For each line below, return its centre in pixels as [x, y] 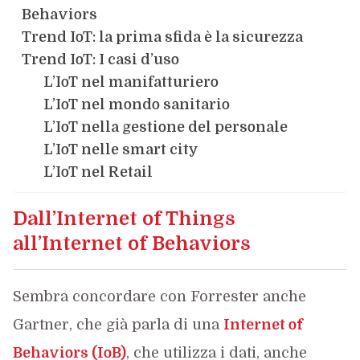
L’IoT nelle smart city [121, 149]
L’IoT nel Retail [98, 172]
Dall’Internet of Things [124, 218]
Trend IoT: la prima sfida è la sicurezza [162, 37]
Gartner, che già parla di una [118, 324]
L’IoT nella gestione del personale [165, 127]
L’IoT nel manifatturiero [131, 82]
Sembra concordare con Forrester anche [159, 296]
